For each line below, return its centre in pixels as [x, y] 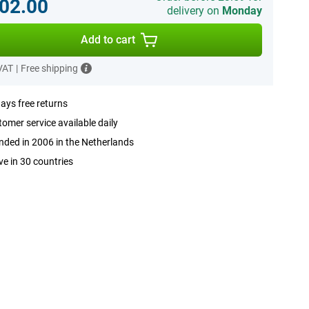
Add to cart [108, 40]
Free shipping [49, 68]
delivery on [194, 11]
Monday [242, 11]
